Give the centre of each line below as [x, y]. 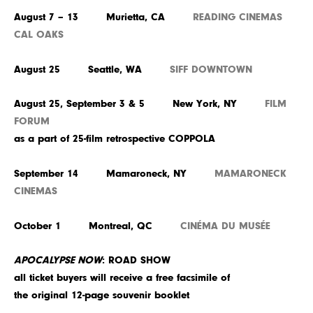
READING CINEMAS [238, 17]
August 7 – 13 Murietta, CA [103, 17]
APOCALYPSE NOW [58, 260]
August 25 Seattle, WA [92, 70]
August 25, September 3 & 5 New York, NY [139, 104]
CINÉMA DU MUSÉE [225, 226]
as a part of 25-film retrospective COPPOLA [115, 139]
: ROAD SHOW [136, 260]
